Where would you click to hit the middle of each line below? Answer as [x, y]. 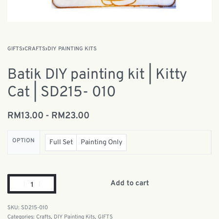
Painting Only [101, 142]
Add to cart [130, 184]
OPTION [24, 141]
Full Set [61, 142]
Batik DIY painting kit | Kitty [97, 75]
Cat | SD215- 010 [62, 93]
